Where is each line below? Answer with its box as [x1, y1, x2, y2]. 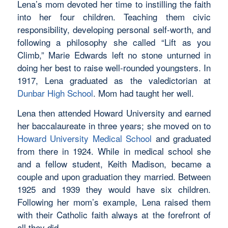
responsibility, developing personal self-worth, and [17, 22, 211, 36]
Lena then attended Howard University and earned [17, 106, 211, 120]
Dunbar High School [17, 86, 93, 99]
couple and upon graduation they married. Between [17, 170, 211, 183]
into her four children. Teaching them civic [17, 10, 211, 23]
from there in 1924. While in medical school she [17, 145, 211, 158]
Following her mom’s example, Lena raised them [17, 195, 211, 209]
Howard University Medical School [17, 132, 152, 145]
